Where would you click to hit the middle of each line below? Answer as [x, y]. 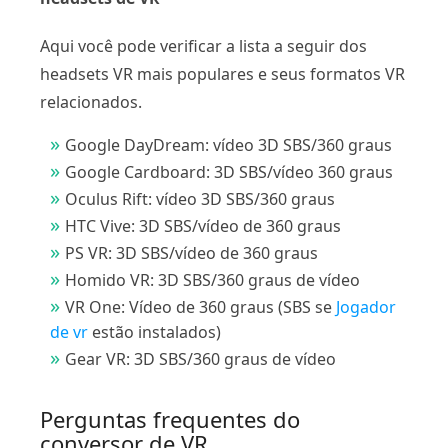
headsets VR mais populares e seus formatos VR [222, 73]
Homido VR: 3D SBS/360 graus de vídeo [212, 279]
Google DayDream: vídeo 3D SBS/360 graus [228, 144]
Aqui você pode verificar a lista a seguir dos [203, 45]
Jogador [366, 306]
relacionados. [91, 101]
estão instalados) [154, 331]
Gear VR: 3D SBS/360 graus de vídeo [200, 358]
